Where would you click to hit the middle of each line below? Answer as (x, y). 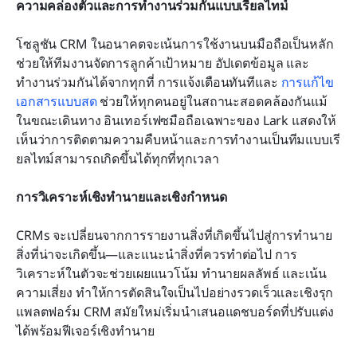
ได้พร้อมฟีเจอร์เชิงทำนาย (85, 330)
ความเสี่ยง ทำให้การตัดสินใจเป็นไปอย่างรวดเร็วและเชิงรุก (175, 292)
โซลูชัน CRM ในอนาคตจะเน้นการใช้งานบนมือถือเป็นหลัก (175, 43)
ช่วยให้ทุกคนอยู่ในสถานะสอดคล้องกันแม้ (212, 101)
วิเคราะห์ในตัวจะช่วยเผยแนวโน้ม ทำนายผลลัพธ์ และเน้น (171, 273)
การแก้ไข (307, 82)
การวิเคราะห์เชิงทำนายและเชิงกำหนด (122, 196)
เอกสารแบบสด (57, 101)
